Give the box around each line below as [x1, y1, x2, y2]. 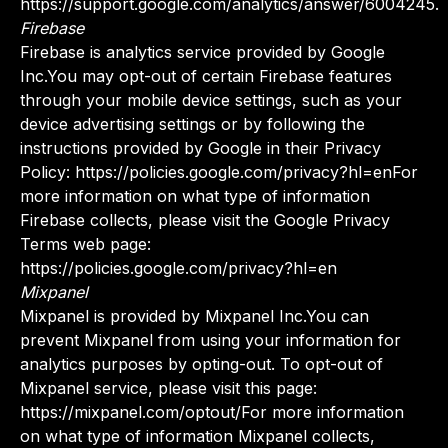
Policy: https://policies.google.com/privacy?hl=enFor [20, 162, 418, 182]
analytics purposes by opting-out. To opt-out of [20, 354, 383, 374]
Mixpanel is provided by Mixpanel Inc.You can [20, 306, 369, 326]
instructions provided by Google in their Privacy [20, 138, 381, 158]
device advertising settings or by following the [20, 114, 365, 134]
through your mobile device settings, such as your [20, 90, 402, 110]
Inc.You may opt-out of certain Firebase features [20, 66, 392, 86]
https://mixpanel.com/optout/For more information [20, 402, 404, 422]
